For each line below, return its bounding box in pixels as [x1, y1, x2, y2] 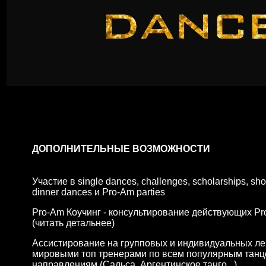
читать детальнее [35, 218, 112, 229]
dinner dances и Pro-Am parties [32, 187, 165, 198]
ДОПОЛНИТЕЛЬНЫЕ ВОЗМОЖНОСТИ [32, 144, 210, 154]
